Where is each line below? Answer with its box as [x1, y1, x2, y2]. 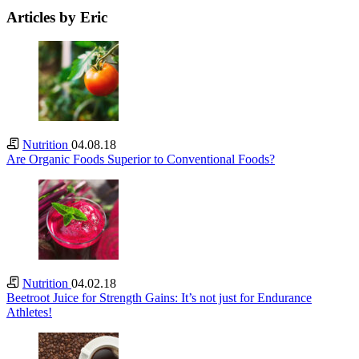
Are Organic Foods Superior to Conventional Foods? [6, 152, 275, 167]
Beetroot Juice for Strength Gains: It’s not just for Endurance [6, 291, 312, 305]
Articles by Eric [6, 8, 107, 26]
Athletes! [6, 305, 52, 320]
